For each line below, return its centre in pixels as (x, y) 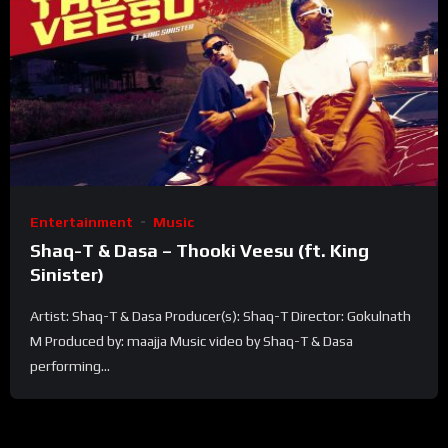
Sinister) (67, 274)
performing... (70, 365)
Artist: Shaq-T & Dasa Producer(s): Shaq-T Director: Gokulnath (220, 315)
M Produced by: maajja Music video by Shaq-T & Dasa (191, 340)
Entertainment (81, 221)
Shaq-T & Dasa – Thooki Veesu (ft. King (199, 250)
